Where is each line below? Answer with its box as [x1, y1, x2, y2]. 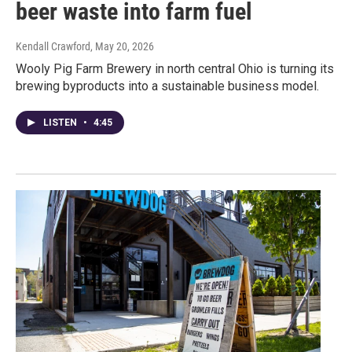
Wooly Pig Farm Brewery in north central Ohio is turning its [16, 61, 334, 77]
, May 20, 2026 [90, 40, 154, 53]
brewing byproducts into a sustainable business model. [16, 79, 319, 94]
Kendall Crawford [16, 40, 90, 53]
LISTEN [43, 117, 79, 129]
